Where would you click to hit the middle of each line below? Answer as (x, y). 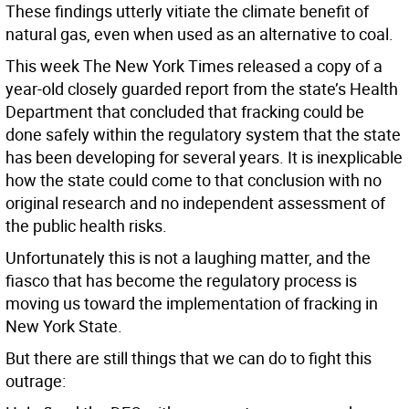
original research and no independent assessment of (195, 203)
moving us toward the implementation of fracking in (192, 303)
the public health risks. (86, 225)
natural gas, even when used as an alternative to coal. (199, 34)
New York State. (64, 326)
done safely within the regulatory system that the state (203, 134)
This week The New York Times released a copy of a (194, 66)
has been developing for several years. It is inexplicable (204, 157)
